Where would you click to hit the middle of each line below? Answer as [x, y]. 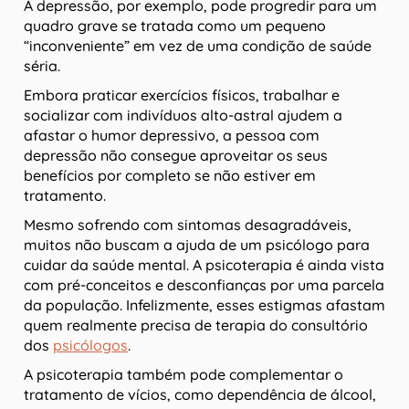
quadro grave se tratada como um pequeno [175, 25]
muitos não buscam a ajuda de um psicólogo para [197, 244]
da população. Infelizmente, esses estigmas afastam [204, 304]
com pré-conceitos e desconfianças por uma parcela [204, 284]
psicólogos [90, 345]
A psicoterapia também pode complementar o [184, 374]
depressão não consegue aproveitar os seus [176, 155]
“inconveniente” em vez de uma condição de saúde [198, 45]
